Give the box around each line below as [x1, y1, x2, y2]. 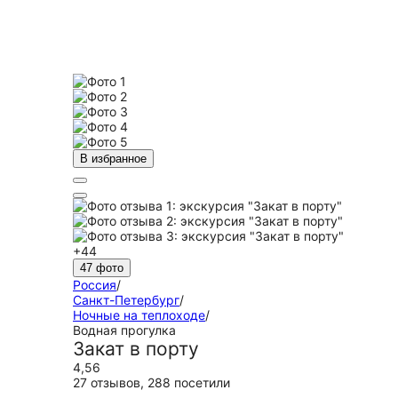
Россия [73, 277, 116, 292]
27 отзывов [73, 375, 140, 390]
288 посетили [147, 375, 230, 390]
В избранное [80, 152, 147, 165]
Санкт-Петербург [73, 292, 179, 307]
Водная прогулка [73, 322, 176, 338]
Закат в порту [73, 338, 199, 360]
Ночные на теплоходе [73, 307, 205, 322]
